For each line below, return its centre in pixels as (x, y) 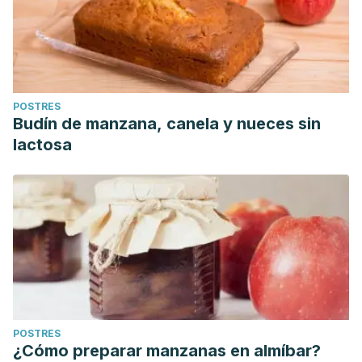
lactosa (42, 145)
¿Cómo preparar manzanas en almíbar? (167, 351)
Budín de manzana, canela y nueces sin (167, 124)
